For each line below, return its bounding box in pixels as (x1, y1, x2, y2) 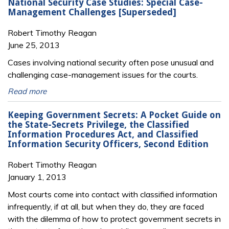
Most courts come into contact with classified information (8, 189, 217, 200)
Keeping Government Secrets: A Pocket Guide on (8, 110, 221, 121)
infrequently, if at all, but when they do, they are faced (8, 201, 204, 212)
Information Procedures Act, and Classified (8, 129, 198, 140)
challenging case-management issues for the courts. (8, 69, 198, 80)
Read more (8, 86, 47, 96)
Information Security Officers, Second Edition (8, 139, 209, 150)
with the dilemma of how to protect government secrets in (8, 214, 221, 224)
